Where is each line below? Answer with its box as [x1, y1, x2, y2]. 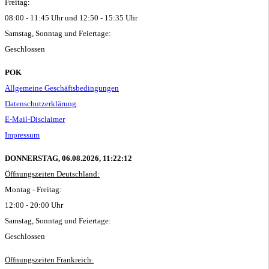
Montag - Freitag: [5, 184, 62, 194]
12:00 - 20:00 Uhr [5, 200, 63, 210]
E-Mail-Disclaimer [5, 114, 65, 124]
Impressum [5, 130, 40, 139]
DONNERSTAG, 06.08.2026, [5, 153, 101, 163]
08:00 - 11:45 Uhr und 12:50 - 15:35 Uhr [5, 13, 138, 22]
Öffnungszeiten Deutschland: [5, 169, 100, 178]
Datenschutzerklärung [5, 98, 76, 108]
